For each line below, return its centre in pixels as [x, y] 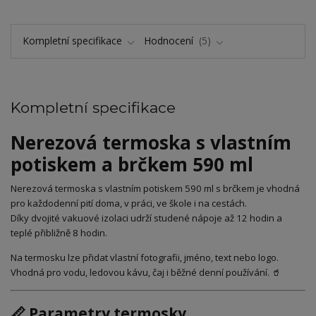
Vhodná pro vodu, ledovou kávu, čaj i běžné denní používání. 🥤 [146, 273]
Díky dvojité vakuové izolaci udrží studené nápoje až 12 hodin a [146, 218]
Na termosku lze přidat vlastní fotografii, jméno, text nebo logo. [145, 258]
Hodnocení [170, 40]
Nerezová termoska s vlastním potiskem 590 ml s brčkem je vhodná [155, 189]
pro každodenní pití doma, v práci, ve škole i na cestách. [129, 203]
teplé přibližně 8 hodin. [59, 233]
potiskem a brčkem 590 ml [132, 164]
